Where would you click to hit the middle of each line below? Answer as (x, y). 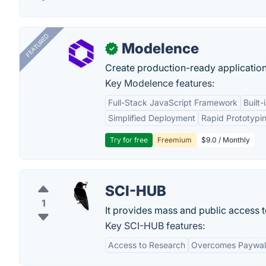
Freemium (175, 140)
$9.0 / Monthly (226, 140)
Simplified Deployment (152, 118)
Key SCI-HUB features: (155, 226)
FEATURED (37, 45)
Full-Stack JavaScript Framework (173, 102)
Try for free (129, 140)
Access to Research (147, 245)
